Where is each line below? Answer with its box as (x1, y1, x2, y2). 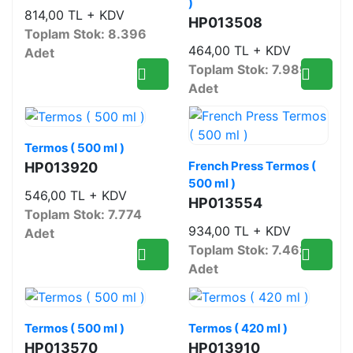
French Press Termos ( (188, 158, 316, 174)
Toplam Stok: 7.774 (24, 206, 142, 222)
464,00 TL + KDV (188, 43, 291, 59)
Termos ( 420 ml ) (188, 320, 288, 336)
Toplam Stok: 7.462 (188, 242, 307, 258)
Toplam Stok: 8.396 (24, 25, 147, 42)
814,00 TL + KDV (24, 6, 124, 23)
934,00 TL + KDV (188, 223, 291, 240)
